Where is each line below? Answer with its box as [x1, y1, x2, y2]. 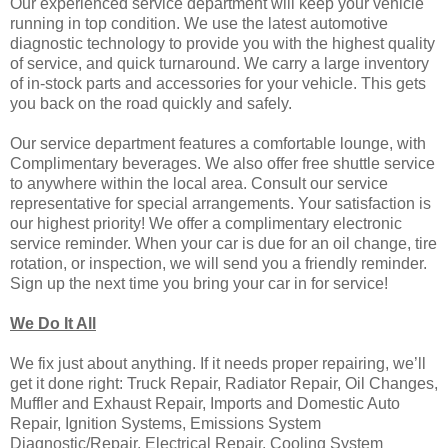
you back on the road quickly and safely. [10, 94, 292, 112]
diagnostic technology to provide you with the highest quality [10, 34, 435, 52]
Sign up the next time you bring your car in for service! [10, 274, 388, 292]
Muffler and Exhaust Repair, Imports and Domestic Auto [10, 394, 400, 412]
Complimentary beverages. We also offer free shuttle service [10, 154, 435, 172]
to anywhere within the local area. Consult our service [10, 174, 388, 192]
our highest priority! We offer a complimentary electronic [10, 214, 402, 232]
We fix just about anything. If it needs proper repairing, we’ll [10, 354, 426, 372]
